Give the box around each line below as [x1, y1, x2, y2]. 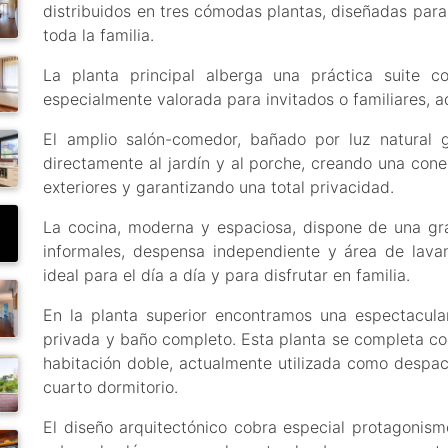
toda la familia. [43, 25, 155, 45]
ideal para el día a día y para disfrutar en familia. [43, 265, 411, 285]
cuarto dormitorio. [43, 377, 179, 397]
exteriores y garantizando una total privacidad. [43, 177, 395, 197]
